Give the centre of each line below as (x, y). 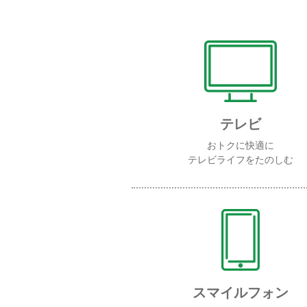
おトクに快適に (240, 145)
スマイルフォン (240, 293)
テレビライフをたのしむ (240, 160)
